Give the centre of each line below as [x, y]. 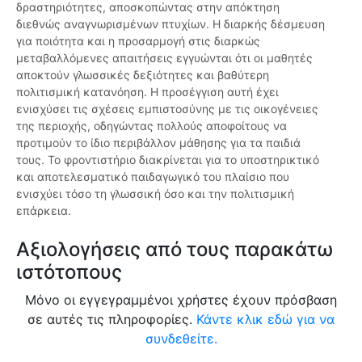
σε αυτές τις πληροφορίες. [112, 320]
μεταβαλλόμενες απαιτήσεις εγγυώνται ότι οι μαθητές [164, 58]
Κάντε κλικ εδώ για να [265, 320]
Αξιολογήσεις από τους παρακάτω [175, 250]
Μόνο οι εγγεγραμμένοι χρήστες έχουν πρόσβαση [181, 300]
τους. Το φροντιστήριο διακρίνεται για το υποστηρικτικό [168, 160]
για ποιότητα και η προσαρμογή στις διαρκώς [138, 41]
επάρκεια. [44, 211]
